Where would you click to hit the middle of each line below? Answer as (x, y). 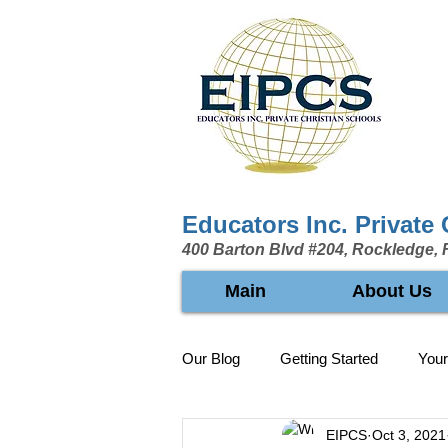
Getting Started (329, 358)
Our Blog (211, 358)
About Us (391, 291)
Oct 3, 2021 (409, 434)
